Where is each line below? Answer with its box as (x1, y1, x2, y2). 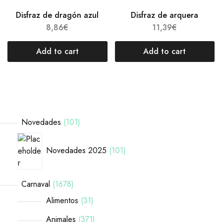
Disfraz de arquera (131, 9, 199, 21)
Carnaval (21, 178, 50, 190)
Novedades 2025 (46, 145, 107, 156)
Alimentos (46, 195, 78, 207)
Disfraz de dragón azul (16, 9, 99, 21)
